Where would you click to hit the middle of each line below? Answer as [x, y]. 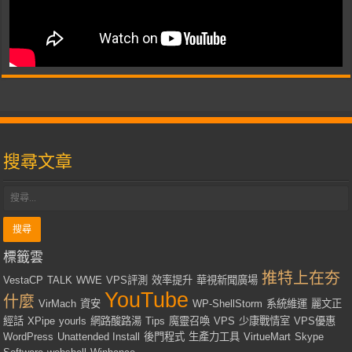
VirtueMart [268, 337]
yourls [73, 321]
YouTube [147, 301]
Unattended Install [99, 337]
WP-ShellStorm [228, 304]
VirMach [58, 304]
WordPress [29, 337]
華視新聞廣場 [227, 280]
